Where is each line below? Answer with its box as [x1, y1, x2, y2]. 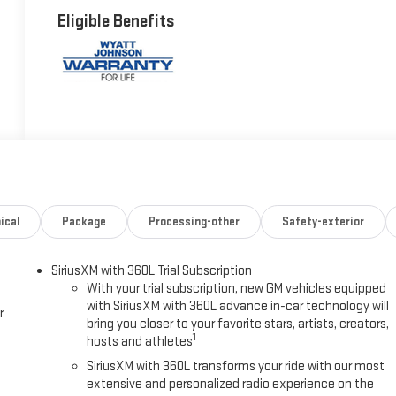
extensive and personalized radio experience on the [87, 375, 375, 392]
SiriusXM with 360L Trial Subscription [51, 262, 253, 279]
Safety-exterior [281, 214, 364, 229]
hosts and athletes [87, 332, 194, 350]
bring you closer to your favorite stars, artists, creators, [87, 315, 390, 332]
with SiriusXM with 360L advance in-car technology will [87, 297, 390, 315]
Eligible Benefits [57, 10, 176, 32]
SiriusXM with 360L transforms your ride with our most [87, 357, 385, 375]
